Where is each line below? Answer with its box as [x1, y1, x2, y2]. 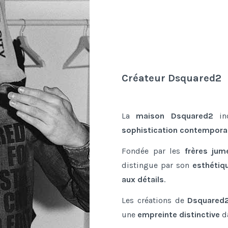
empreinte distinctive [137, 209, 220, 219]
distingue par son [122, 160, 192, 170]
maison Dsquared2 [136, 110, 213, 121]
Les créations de [122, 195, 188, 205]
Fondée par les [122, 146, 185, 156]
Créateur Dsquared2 [122, 72, 221, 84]
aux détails [122, 174, 164, 184]
